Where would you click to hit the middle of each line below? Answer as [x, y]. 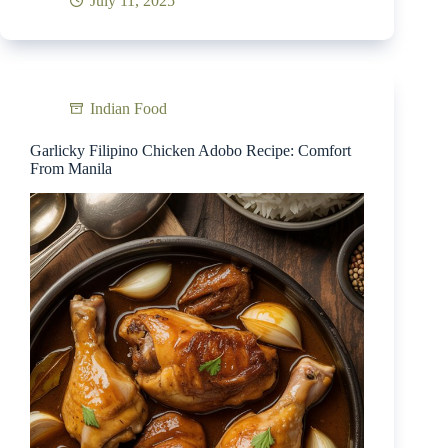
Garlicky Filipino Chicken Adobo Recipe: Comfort [190, 150]
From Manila [71, 168]
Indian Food [128, 108]
